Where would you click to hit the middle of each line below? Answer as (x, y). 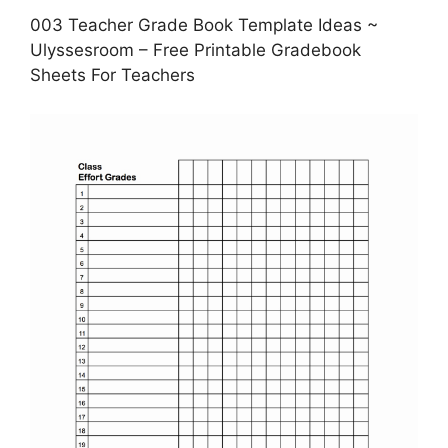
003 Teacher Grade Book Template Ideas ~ (204, 25)
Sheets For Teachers (112, 75)
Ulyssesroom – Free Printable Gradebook (195, 50)
